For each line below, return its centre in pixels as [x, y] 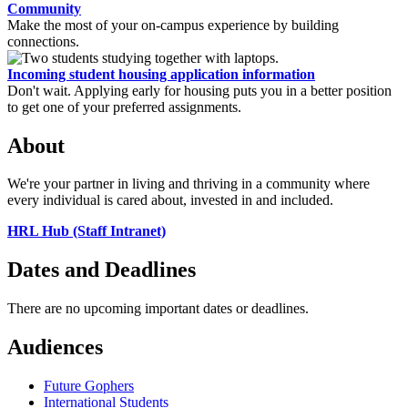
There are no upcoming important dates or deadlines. [158, 309]
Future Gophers [89, 386]
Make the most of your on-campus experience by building [173, 25]
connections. [43, 41]
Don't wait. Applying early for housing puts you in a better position [199, 90]
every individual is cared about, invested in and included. [172, 200]
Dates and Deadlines [102, 270]
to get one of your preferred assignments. [124, 107]
